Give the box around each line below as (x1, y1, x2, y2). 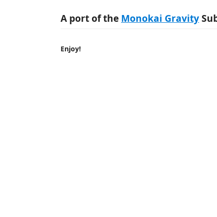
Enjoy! (61, 44, 81, 53)
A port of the (61, 11, 121, 25)
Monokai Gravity (121, 11, 199, 25)
